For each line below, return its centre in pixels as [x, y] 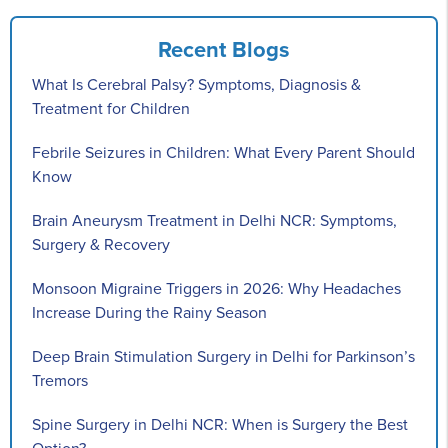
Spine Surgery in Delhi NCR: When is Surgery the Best [220, 424]
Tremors [60, 380]
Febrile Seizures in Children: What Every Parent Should [223, 152]
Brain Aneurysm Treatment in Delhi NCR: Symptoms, [214, 220]
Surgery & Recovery [101, 244]
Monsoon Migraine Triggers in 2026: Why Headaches [216, 288]
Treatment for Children [111, 108]
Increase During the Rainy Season [149, 312]
